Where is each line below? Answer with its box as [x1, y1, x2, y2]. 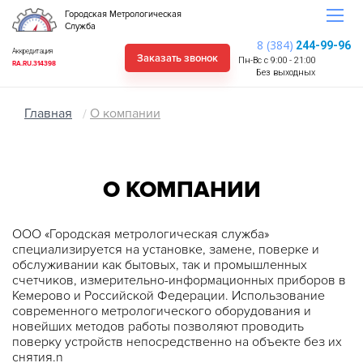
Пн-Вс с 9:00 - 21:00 [238, 55, 315, 66]
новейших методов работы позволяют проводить [12, 318, 304, 335]
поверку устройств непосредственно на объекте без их [12, 334, 342, 350]
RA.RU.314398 [12, 59, 56, 67]
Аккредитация [12, 47, 53, 55]
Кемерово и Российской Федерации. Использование [12, 288, 325, 304]
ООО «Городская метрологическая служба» [12, 226, 269, 242]
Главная [24, 105, 72, 122]
